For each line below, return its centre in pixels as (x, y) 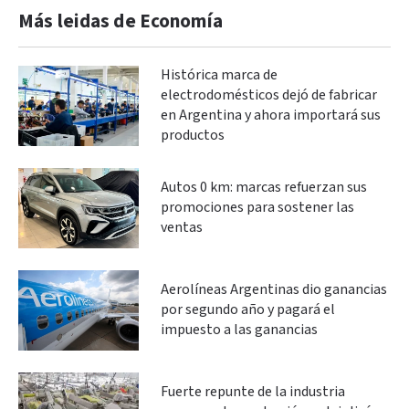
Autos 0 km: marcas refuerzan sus (264, 187)
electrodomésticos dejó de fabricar (269, 95)
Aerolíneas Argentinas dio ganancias (274, 289)
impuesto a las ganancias (239, 330)
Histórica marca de (219, 75)
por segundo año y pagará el (248, 309)
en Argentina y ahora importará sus (271, 115)
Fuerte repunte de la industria (253, 392)
